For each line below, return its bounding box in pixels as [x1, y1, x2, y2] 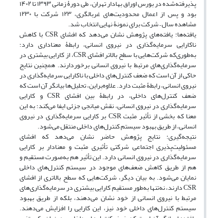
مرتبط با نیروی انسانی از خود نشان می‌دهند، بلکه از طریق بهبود [19, 191, 196, 205]
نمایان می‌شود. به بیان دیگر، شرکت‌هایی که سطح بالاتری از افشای [19, 171, 196, 184]
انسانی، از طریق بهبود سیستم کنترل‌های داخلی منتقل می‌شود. [37, 120, 196, 133]
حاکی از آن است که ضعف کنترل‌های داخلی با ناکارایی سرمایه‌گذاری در [19, 69, 196, 82]
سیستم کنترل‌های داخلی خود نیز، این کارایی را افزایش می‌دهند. [19, 201, 196, 215]
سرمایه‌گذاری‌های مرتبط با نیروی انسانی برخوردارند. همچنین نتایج [19, 58, 196, 72]
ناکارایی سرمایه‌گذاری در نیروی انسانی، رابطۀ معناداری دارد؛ [19, 38, 196, 52]
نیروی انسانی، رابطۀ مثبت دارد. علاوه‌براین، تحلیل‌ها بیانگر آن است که [19, 79, 196, 92]
